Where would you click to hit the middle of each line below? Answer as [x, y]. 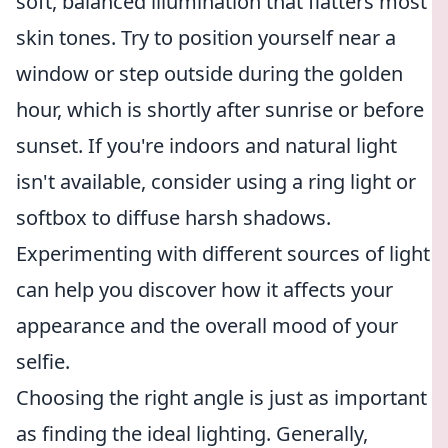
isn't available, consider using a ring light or [216, 181]
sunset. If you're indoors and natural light [206, 145]
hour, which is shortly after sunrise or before [220, 109]
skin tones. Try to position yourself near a [206, 37]
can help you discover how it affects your [204, 289]
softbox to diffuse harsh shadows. [173, 217]
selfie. [43, 361]
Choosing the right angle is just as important [221, 397]
